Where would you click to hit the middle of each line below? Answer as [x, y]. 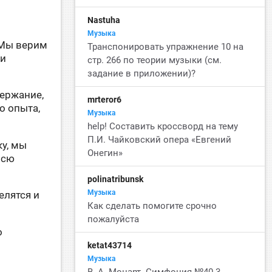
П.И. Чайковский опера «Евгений [160, 140]
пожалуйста [115, 219]
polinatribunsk [116, 179]
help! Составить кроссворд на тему [163, 126]
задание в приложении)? [142, 73]
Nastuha [104, 20]
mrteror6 [105, 100]
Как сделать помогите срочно [152, 206]
